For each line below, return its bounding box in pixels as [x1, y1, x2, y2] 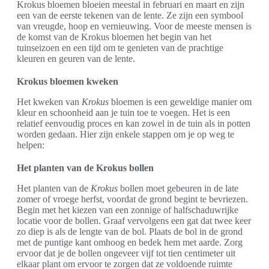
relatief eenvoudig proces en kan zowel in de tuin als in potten [17, 118, 250, 129]
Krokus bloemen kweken [17, 76, 118, 87]
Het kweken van [17, 97, 82, 107]
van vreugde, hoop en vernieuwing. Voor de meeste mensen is [17, 21, 252, 32]
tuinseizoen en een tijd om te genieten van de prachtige [17, 43, 223, 53]
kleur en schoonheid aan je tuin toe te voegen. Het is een [17, 107, 230, 118]
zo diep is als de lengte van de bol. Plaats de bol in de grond [17, 226, 243, 237]
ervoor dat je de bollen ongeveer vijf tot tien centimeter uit [17, 248, 235, 259]
